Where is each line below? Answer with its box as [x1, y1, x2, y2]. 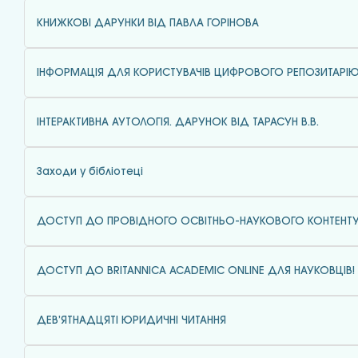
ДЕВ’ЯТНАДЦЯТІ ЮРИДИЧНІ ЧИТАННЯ [37, 316, 226, 325]
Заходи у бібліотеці [37, 167, 143, 177]
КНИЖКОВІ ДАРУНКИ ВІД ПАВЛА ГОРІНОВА [37, 18, 259, 28]
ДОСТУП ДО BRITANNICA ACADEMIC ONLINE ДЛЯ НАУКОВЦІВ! [37, 266, 355, 276]
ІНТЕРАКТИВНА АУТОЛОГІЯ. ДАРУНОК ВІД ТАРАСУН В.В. [37, 117, 319, 127]
